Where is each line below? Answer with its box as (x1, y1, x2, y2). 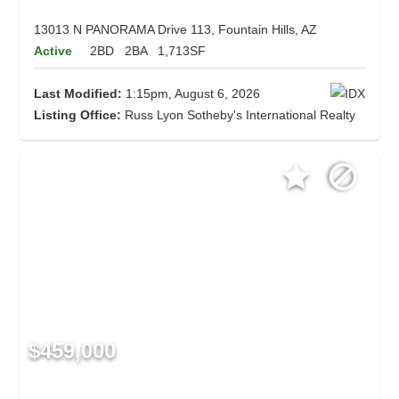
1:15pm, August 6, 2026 (122, 86, 261, 102)
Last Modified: (34, 86, 123, 102)
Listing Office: (34, 108, 122, 123)
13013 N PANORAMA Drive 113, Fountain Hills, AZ (34, 22, 318, 37)
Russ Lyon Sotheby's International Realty (121, 108, 356, 123)
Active (34, 44, 73, 59)
